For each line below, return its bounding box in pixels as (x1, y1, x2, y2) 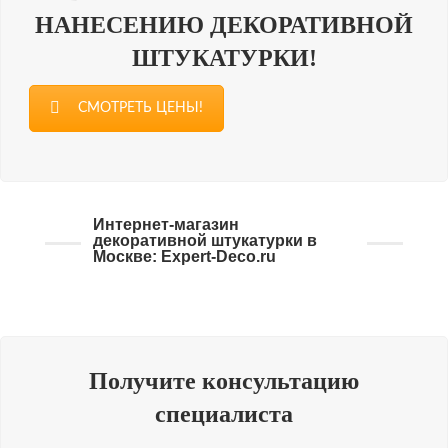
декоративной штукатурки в (93, 232, 318, 250)
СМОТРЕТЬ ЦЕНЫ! (78, 100, 203, 115)
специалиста (155, 401, 293, 428)
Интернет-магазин (93, 216, 240, 234)
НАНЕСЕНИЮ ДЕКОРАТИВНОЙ (35, 11, 413, 38)
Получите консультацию (89, 368, 359, 395)
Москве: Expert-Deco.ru (93, 248, 277, 266)
